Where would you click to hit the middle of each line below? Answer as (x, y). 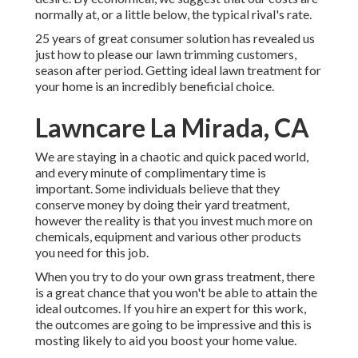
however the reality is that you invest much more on (174, 221)
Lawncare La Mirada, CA (172, 128)
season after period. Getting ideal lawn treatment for (178, 70)
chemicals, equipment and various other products (168, 237)
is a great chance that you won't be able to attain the (176, 292)
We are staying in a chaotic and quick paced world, (172, 157)
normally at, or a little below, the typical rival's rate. (173, 14)
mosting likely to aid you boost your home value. (166, 340)
